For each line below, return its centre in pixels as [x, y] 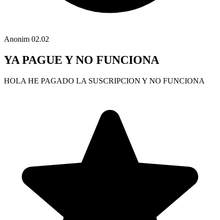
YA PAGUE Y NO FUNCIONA [82, 60]
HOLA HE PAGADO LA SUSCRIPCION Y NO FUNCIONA [104, 81]
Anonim [17, 39]
